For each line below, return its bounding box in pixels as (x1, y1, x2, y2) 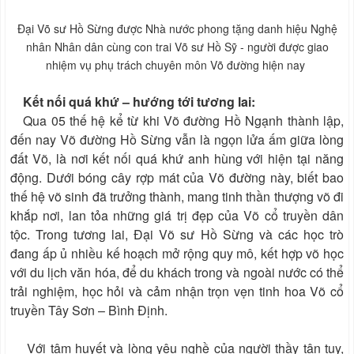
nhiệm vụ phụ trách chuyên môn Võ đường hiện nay (46, 57, 308, 73)
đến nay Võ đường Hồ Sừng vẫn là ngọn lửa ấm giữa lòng (10, 130, 344, 149)
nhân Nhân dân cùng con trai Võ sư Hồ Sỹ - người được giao (25, 39, 329, 55)
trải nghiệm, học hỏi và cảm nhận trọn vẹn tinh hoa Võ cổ (10, 282, 344, 301)
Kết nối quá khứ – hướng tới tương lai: (13, 92, 255, 111)
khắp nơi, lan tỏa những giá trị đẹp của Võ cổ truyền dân (10, 206, 344, 225)
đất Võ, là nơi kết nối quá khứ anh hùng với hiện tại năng (10, 149, 344, 168)
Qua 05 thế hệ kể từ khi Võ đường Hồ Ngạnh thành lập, (10, 111, 344, 130)
